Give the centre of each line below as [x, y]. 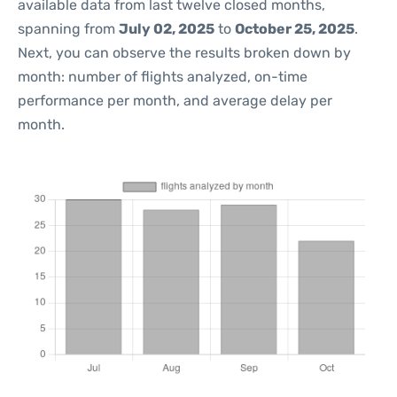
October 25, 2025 [295, 29]
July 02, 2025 [167, 29]
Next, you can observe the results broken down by [184, 53]
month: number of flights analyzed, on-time [163, 77]
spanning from [68, 29]
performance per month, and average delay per [175, 101]
